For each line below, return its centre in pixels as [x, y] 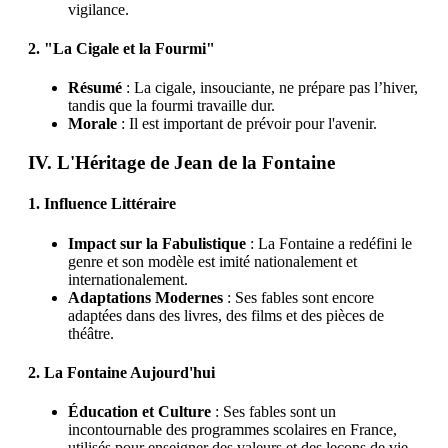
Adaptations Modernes [145, 297]
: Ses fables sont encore [298, 297]
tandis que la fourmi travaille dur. [171, 106]
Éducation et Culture [139, 412]
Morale [92, 124]
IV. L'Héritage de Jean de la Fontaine [181, 163]
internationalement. [128, 279]
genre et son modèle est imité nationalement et [212, 261]
